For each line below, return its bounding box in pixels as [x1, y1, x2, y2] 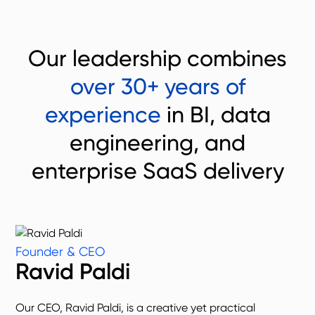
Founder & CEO [15, 244, 105, 259]
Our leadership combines [28, 45, 287, 72]
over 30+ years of [70, 73, 245, 100]
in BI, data [160, 101, 271, 128]
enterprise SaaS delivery [31, 157, 284, 184]
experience [44, 101, 161, 128]
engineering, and [70, 129, 245, 156]
